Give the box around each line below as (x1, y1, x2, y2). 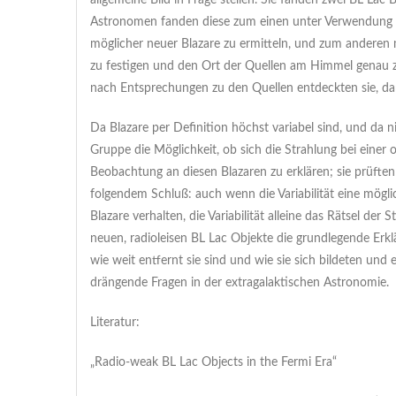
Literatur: (90, 316, 140, 329)
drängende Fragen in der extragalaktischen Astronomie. (90, 277, 389, 289)
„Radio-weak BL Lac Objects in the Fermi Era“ (90, 356, 337, 369)
